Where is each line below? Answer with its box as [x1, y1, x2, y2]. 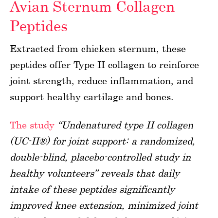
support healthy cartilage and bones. [10, 91, 174, 102]
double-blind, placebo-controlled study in [10, 151, 191, 163]
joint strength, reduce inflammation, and [10, 74, 193, 86]
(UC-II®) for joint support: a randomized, [10, 135, 195, 146]
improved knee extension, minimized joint [10, 199, 198, 211]
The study [10, 119, 54, 130]
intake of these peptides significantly [10, 183, 175, 195]
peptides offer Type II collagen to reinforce [10, 58, 199, 70]
